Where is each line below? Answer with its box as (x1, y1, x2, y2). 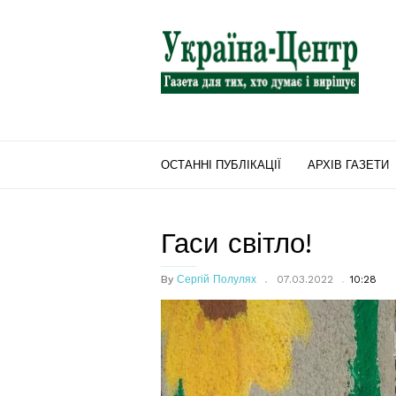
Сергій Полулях (177, 273, 256, 286)
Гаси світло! (161, 227, 312, 260)
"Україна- (160, 22, 219, 40)
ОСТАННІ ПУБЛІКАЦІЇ (161, 158, 281, 171)
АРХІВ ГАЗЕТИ (308, 158, 389, 171)
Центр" (160, 43, 207, 61)
